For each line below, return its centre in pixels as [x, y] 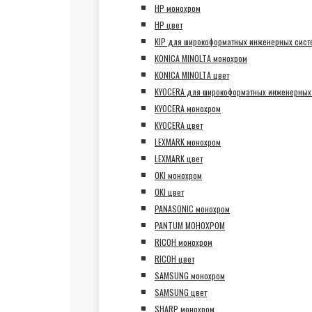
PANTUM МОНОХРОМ [190, 225]
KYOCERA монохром [188, 108]
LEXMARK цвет [179, 158]
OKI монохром [178, 175]
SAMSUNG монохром [190, 275]
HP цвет [169, 25]
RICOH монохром [184, 242]
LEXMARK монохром [188, 142]
